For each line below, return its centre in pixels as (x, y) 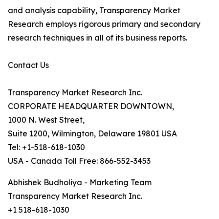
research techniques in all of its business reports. (98, 38)
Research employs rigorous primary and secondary (104, 24)
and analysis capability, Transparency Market (94, 11)
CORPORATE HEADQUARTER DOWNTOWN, (91, 106)
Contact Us (28, 65)
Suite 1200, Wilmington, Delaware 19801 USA (92, 134)
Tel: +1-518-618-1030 (46, 147)
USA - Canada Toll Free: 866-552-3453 (79, 161)
